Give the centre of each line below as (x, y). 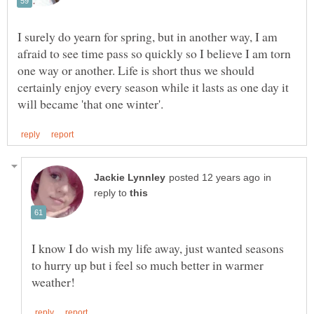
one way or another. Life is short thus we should (136, 70)
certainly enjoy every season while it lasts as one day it (153, 87)
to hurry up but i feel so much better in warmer (148, 265)
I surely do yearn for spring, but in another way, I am (148, 36)
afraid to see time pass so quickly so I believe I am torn (154, 53)
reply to (112, 193)
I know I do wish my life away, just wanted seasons (158, 248)
